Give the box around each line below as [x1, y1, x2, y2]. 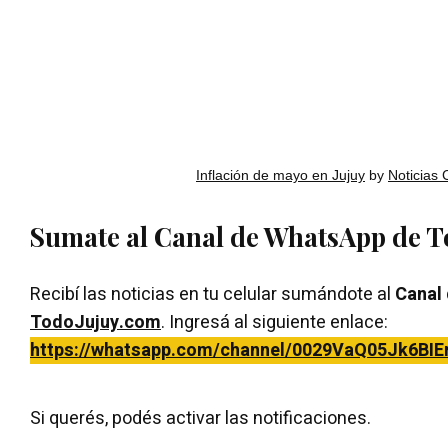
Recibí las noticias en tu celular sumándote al [30, 280, 395, 308]
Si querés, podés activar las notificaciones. [30, 404, 371, 432]
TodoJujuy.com [30, 308, 161, 336]
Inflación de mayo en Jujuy [196, 166, 365, 183]
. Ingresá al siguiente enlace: [161, 308, 388, 336]
